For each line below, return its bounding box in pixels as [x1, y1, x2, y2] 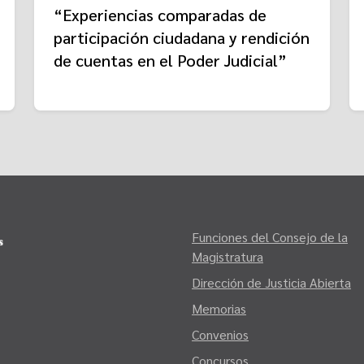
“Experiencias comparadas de [54, 3, 266, 25]
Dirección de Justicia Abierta [192, 273, 351, 291]
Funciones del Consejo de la [192, 227, 348, 245]
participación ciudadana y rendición [54, 26, 310, 48]
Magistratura [192, 247, 263, 265]
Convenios [192, 325, 249, 343]
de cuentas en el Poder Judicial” [54, 49, 287, 71]
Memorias [192, 299, 246, 317]
